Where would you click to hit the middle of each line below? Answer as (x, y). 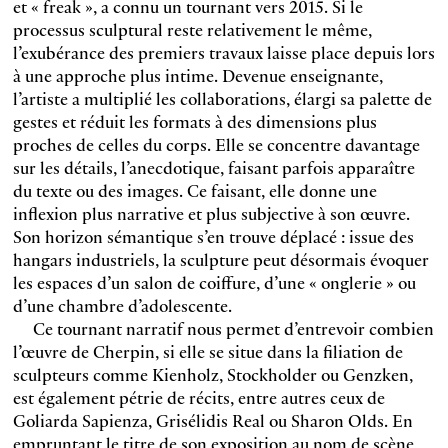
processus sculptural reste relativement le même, (192, 29)
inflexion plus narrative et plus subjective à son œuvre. (211, 213)
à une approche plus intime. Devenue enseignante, (197, 75)
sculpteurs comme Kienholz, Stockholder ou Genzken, (212, 374)
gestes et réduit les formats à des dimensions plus (194, 121)
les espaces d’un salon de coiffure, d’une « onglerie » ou (214, 282)
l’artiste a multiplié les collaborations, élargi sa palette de (222, 98)
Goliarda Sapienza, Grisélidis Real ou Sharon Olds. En (212, 420)
